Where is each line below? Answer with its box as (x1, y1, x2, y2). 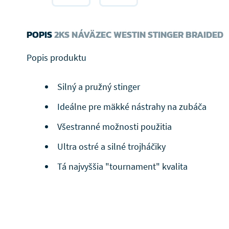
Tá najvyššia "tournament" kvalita (57, 161, 188, 172)
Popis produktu (27, 52, 86, 63)
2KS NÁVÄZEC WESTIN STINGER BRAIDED (52, 28, 223, 41)
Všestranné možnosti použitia (57, 121, 172, 132)
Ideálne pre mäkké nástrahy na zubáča (57, 101, 207, 112)
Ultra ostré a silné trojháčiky (57, 141, 166, 152)
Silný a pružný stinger (57, 81, 140, 93)
